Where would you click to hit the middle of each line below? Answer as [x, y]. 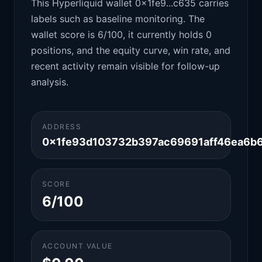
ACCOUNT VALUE [77, 246]
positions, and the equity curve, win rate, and [131, 50]
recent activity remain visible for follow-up [125, 66]
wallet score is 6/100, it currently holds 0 [121, 35]
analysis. [50, 82]
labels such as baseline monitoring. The [118, 19]
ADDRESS [62, 127]
